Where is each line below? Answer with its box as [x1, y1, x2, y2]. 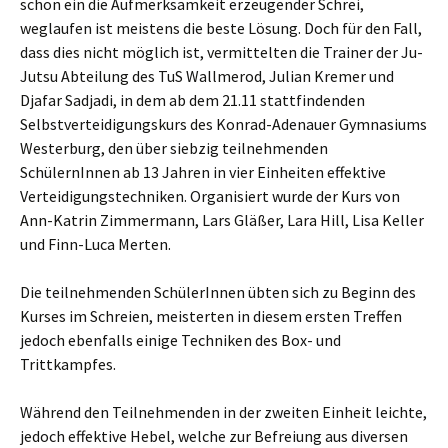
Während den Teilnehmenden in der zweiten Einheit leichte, [20, 401, 427, 422]
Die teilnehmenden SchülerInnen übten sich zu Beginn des [20, 281, 416, 302]
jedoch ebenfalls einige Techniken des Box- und [20, 329, 341, 350]
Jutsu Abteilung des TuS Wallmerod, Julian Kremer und [20, 65, 394, 86]
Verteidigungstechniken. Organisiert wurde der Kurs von [20, 185, 400, 206]
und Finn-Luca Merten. [20, 233, 171, 254]
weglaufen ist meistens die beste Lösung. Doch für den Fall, [20, 17, 422, 38]
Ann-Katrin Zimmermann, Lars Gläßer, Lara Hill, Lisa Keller [20, 209, 424, 230]
